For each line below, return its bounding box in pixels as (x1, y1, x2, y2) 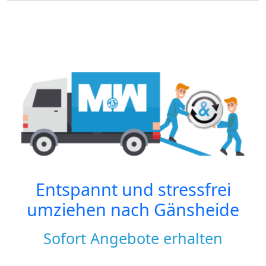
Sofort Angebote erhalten (43, 228, 223, 249)
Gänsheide (154, 198, 239, 221)
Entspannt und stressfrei (35, 178, 231, 201)
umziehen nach (27, 198, 154, 221)
